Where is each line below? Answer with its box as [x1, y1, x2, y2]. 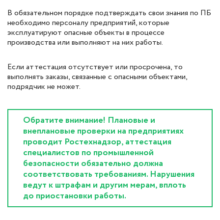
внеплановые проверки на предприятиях [23, 124, 184, 137]
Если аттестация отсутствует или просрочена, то [7, 61, 183, 73]
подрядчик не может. [7, 81, 81, 92]
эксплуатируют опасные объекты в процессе [7, 27, 165, 38]
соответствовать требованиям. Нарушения [23, 167, 194, 181]
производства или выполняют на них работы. [7, 36, 163, 48]
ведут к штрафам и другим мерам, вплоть [23, 178, 186, 192]
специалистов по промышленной [23, 146, 154, 159]
